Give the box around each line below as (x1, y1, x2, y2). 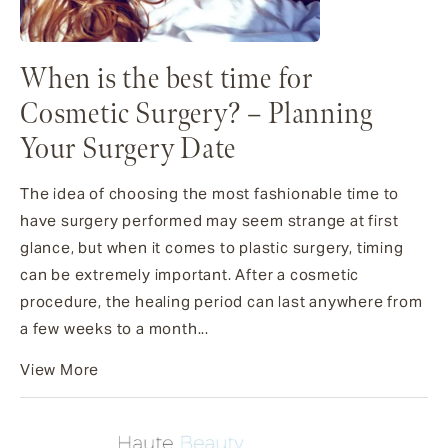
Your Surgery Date (20, 131, 236, 167)
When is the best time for (20, 61, 313, 97)
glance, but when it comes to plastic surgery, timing (20, 237, 404, 257)
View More (20, 359, 100, 379)
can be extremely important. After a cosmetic (20, 264, 360, 284)
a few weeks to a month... (20, 318, 210, 338)
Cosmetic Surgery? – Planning (20, 96, 373, 132)
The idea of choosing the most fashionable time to (20, 183, 400, 203)
